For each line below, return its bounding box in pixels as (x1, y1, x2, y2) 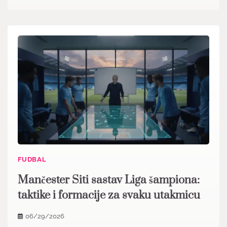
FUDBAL (18, 156, 47, 164)
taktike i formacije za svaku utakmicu (18, 188, 200, 203)
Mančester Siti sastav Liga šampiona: (18, 173, 200, 187)
